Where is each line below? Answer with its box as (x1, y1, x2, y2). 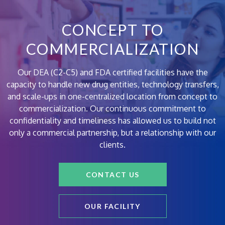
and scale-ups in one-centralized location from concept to (8, 91, 217, 101)
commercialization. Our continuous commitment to (19, 103, 206, 114)
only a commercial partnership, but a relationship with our (9, 127, 216, 138)
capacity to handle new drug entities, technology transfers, (6, 79, 219, 89)
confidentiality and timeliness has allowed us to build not (9, 115, 216, 126)
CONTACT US (85, 170, 140, 179)
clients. (99, 139, 126, 150)
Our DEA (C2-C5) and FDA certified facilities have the (17, 67, 208, 77)
